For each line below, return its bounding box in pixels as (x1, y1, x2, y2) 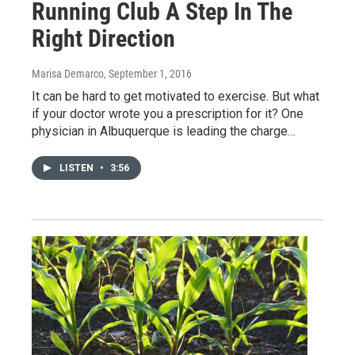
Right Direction (32, 25, 175, 53)
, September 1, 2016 (104, 67, 192, 81)
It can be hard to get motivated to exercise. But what (32, 89, 319, 105)
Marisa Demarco (32, 67, 104, 81)
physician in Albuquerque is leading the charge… (32, 124, 296, 139)
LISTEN (59, 162, 96, 174)
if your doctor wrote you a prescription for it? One (32, 106, 303, 122)
